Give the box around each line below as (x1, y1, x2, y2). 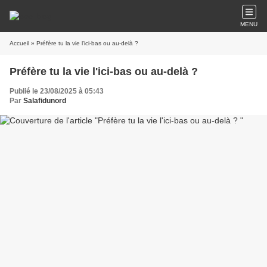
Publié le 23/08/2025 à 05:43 (10, 87, 104, 95)
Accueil (10, 40, 29, 46)
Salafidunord (23, 97, 66, 105)
